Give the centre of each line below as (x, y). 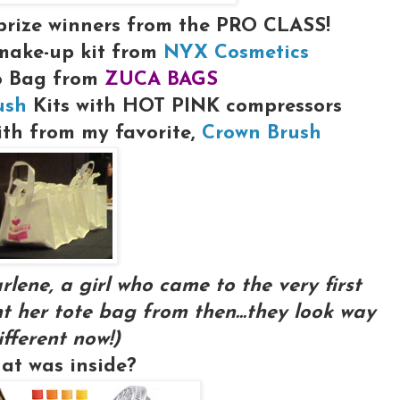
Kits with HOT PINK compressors (184, 106)
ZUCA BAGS (161, 79)
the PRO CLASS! (251, 26)
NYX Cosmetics (236, 53)
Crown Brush (258, 133)
